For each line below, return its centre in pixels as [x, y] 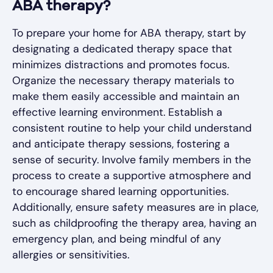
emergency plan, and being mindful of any [117, 239]
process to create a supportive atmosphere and [132, 175]
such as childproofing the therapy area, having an [134, 223]
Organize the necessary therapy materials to [123, 80]
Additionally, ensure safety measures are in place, [135, 207]
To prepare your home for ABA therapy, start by [129, 33]
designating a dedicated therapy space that [122, 48]
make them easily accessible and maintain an [126, 96]
